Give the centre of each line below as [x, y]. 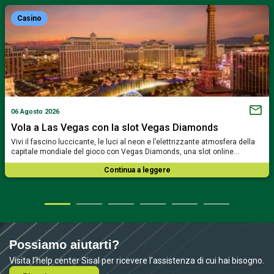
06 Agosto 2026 [35, 112]
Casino [29, 18]
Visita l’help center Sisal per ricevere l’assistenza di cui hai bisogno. [137, 260]
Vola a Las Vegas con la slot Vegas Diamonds [115, 127]
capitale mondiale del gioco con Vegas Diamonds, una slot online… [125, 151]
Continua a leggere [137, 170]
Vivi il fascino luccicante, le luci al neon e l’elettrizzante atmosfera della [133, 142]
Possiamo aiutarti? [64, 244]
